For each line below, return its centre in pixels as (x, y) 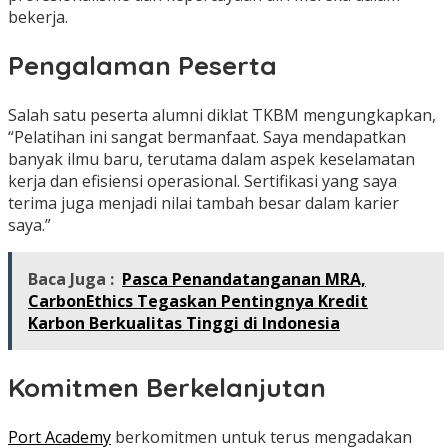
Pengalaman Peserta (142, 66)
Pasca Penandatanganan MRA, (244, 278)
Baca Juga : (71, 278)
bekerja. (38, 16)
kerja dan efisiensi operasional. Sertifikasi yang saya (202, 180)
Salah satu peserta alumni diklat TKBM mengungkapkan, (222, 114)
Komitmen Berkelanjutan (167, 388)
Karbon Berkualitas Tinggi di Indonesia (184, 322)
